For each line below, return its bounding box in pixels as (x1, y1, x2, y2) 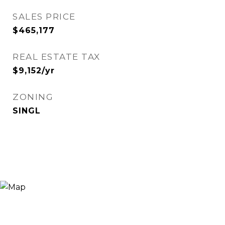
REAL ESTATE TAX (13, 52, 100, 62)
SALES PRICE (13, 12, 76, 22)
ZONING (13, 92, 53, 102)
